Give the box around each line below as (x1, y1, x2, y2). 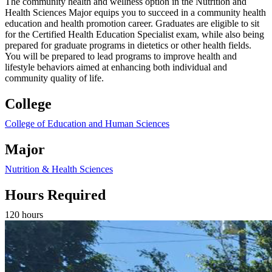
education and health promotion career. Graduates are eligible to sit (5, 18, 259, 29)
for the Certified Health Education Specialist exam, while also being (5, 29, 264, 39)
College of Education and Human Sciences (5, 118, 169, 129)
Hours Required (5, 186, 106, 203)
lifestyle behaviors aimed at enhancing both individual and (5, 61, 227, 72)
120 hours (5, 209, 43, 220)
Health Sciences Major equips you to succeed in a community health (5, 7, 266, 18)
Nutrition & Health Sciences (5, 163, 113, 174)
